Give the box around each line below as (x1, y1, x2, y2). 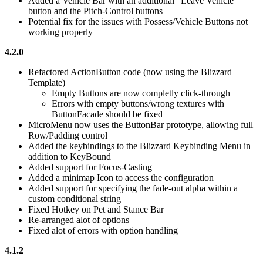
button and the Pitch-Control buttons (28, 6, 163, 16)
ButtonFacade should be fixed (52, 109, 163, 120)
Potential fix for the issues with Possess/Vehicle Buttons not (28, 16, 248, 27)
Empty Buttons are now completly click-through (52, 88, 230, 99)
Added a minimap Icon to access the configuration (28, 173, 214, 183)
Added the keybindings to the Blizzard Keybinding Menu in (28, 141, 251, 151)
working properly (28, 27, 93, 38)
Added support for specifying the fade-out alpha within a (28, 183, 238, 194)
